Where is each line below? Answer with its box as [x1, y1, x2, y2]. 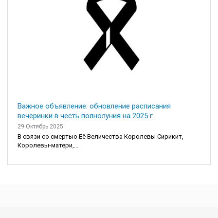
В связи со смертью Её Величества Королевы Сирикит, [18, 132, 183, 140]
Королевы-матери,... [18, 141, 78, 149]
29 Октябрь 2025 [18, 123, 63, 130]
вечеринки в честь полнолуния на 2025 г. [18, 111, 154, 120]
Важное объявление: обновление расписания [18, 101, 171, 110]
